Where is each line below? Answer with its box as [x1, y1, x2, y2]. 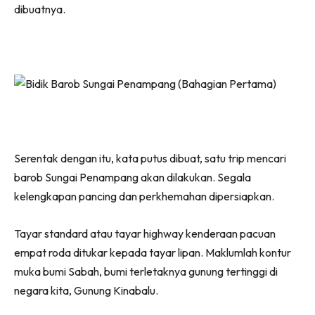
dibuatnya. [14, 1, 65, 16]
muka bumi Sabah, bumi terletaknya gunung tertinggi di [14, 264, 278, 278]
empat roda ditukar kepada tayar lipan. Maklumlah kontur [14, 245, 291, 259]
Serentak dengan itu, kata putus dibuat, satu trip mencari [14, 150, 286, 165]
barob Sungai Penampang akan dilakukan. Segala [14, 169, 251, 184]
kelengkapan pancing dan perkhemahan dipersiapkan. [14, 188, 274, 203]
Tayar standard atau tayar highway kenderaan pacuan [14, 226, 276, 240]
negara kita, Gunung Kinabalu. [14, 283, 158, 297]
